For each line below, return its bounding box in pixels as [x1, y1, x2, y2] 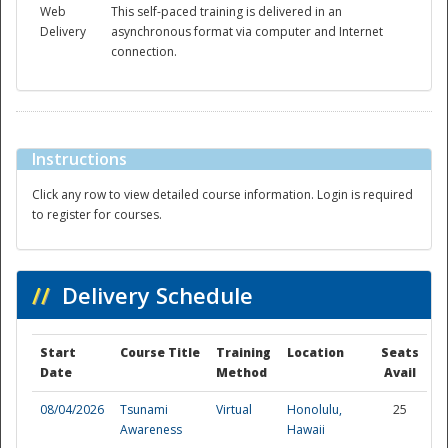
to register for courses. [32, 206, 162, 224]
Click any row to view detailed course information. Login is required [32, 186, 413, 204]
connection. [111, 43, 177, 61]
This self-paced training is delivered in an [111, 3, 342, 21]
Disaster [153, 186, 295, 231]
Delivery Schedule [55, 280, 253, 311]
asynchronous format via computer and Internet [111, 23, 383, 41]
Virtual [216, 401, 252, 419]
